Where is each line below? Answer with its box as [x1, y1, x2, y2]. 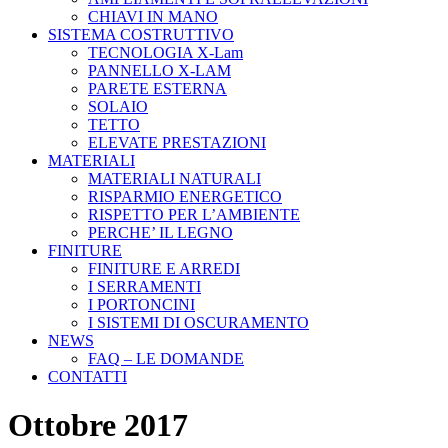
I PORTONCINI [88, 296, 195, 313]
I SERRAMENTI [88, 278, 201, 295]
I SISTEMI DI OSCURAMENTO [88, 314, 309, 331]
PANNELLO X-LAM [88, 62, 231, 79]
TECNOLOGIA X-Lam [88, 44, 243, 61]
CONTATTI [48, 368, 127, 385]
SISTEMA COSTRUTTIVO [48, 26, 234, 43]
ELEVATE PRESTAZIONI [88, 134, 266, 151]
